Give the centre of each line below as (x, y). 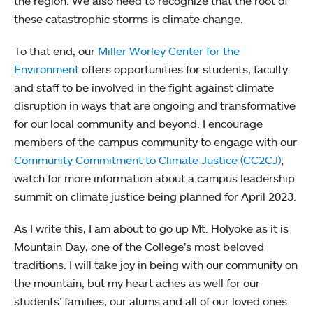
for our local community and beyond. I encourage (138, 123)
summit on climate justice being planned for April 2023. (156, 196)
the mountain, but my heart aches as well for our (137, 283)
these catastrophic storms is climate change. (130, 19)
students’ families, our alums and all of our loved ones (151, 301)
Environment (46, 69)
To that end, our (56, 51)
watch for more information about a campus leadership (154, 178)
